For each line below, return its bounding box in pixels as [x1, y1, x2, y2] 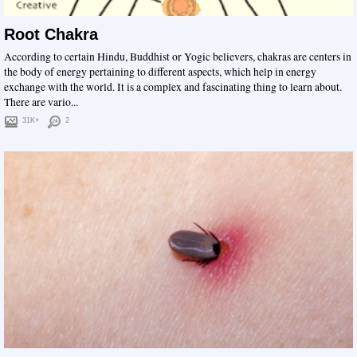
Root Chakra [4, 25, 98, 44]
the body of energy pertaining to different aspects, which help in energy [4, 65, 316, 80]
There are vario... [4, 95, 78, 110]
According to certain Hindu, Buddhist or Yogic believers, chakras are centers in [4, 49, 351, 65]
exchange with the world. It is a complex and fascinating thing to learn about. [4, 80, 342, 95]
